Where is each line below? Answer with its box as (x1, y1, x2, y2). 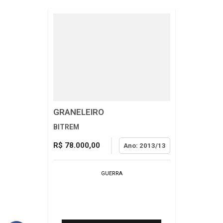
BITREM (53, 123, 79, 131)
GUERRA (101, 170, 122, 177)
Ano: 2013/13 (123, 142, 166, 149)
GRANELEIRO (53, 107, 104, 117)
